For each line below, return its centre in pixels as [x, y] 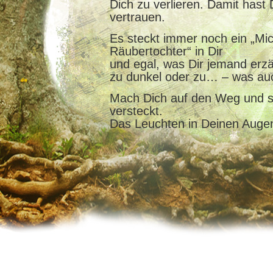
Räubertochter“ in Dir [166, 51]
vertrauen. [137, 17]
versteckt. [136, 111]
